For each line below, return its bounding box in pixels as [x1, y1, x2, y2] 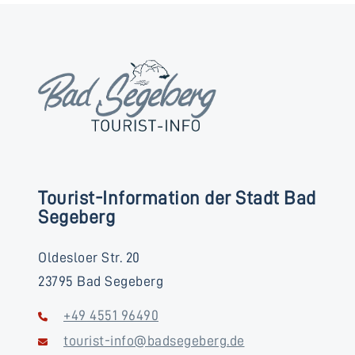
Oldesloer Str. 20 [38, 250, 140, 265]
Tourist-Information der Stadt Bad [38, 188, 316, 208]
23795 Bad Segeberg [38, 273, 163, 288]
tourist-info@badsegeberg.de [63, 333, 245, 348]
